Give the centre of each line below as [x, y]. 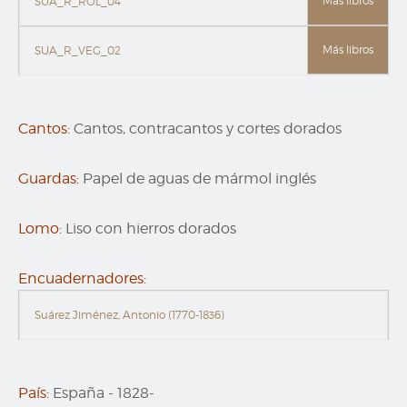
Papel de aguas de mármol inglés [199, 179]
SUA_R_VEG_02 [78, 51]
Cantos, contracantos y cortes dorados [208, 129]
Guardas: [49, 179]
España [79, 393]
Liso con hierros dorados [151, 229]
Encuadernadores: [82, 279]
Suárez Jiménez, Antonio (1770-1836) [129, 315]
